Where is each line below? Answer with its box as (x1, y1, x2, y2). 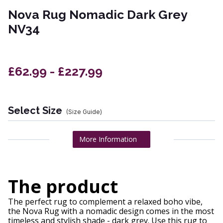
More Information (79, 134, 137, 144)
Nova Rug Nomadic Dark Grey (8, 7, 187, 22)
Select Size (8, 105, 62, 117)
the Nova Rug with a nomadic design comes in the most (8, 206, 214, 217)
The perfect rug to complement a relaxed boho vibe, (8, 196, 203, 208)
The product (8, 174, 118, 199)
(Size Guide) (66, 108, 102, 116)
